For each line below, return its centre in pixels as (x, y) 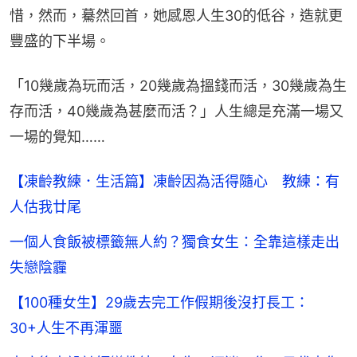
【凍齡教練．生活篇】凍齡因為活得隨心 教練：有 (175, 182)
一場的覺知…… (57, 137)
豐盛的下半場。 (60, 41)
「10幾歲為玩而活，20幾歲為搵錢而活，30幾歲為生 (178, 86)
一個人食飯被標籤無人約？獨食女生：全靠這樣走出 (175, 242)
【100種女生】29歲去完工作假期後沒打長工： (159, 303)
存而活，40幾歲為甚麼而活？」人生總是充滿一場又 (177, 112)
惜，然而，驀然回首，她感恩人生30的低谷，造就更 (176, 16)
